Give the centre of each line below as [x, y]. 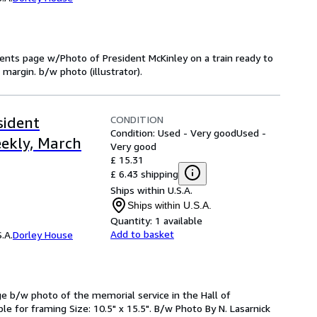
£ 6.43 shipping [144, 173]
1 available [179, 220]
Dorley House [43, 235]
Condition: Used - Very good [173, 133]
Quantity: [131, 220]
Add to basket [142, 234]
